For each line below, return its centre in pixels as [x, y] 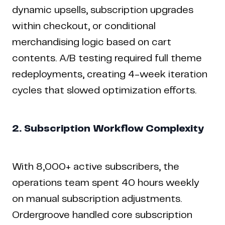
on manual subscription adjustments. [97, 199]
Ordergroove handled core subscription [102, 215]
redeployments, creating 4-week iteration [110, 74]
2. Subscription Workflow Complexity [108, 129]
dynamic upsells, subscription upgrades [103, 10]
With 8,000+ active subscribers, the [96, 167]
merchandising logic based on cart [92, 42]
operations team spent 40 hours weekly [106, 183]
